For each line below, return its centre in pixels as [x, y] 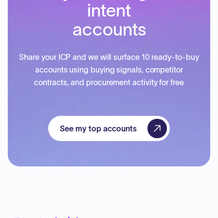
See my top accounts [98, 128]
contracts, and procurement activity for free [109, 82]
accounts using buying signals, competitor [109, 70]
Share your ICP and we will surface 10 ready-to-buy [109, 57]
